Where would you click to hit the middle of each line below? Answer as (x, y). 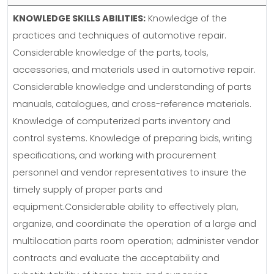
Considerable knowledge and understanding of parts (132, 88)
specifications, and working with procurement (115, 157)
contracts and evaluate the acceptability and (116, 259)
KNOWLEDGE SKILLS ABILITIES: (79, 20)
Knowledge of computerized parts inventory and (122, 122)
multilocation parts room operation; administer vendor (136, 242)
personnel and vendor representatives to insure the (130, 174)
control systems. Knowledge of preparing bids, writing (132, 139)
